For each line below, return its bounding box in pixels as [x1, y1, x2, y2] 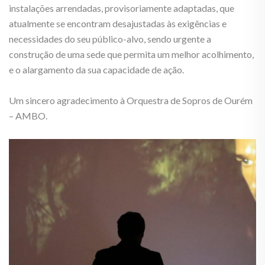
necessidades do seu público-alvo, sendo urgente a [9, 33, 211, 44]
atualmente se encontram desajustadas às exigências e [9, 18, 227, 29]
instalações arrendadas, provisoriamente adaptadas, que [9, 2, 234, 14]
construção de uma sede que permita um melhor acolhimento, [9, 49, 254, 60]
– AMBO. [9, 110, 47, 121]
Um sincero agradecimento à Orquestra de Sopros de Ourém [9, 95, 253, 106]
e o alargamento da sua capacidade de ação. [9, 64, 186, 75]
